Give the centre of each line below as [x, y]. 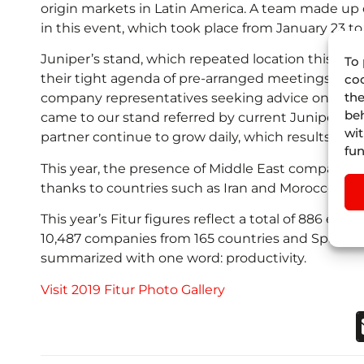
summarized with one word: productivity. [173, 258]
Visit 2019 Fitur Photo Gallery [133, 289]
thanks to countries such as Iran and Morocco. [189, 188]
